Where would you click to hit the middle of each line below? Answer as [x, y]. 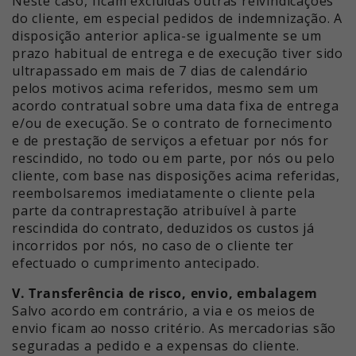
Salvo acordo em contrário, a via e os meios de [164, 311]
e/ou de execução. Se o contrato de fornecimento [172, 124]
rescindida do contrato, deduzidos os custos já [163, 228]
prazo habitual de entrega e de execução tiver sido [178, 54]
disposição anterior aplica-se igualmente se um [167, 36]
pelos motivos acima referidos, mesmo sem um [165, 89]
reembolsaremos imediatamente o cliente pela [164, 193]
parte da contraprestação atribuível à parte [155, 211]
